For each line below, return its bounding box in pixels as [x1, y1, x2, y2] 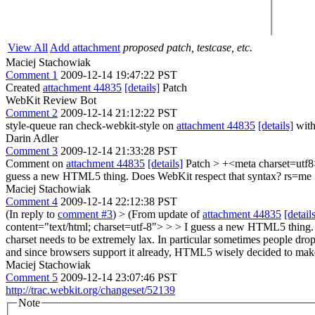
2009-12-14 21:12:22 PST [60, 107, 177, 119]
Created [6, 82, 43, 94]
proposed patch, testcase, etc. [123, 41, 252, 53]
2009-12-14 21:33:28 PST [60, 145, 177, 157]
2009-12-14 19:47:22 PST [60, 69, 177, 81]
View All [8, 41, 48, 53]
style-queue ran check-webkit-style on [6, 120, 176, 131]
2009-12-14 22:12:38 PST [60, 195, 177, 207]
